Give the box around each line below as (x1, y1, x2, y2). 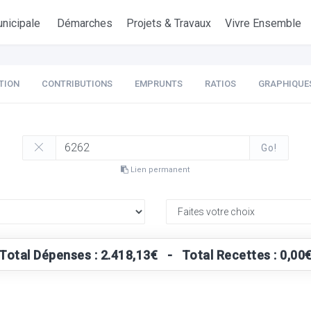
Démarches (57, 17, 113, 30)
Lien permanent (128, 165, 190, 174)
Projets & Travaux (126, 17, 212, 30)
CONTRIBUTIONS (41, 78, 112, 89)
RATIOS (204, 78, 236, 89)
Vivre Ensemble (225, 17, 302, 30)
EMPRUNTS (134, 78, 183, 89)
